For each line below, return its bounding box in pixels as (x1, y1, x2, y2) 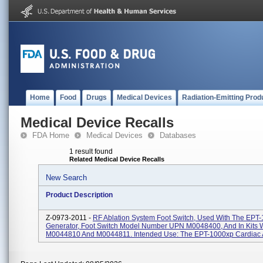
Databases (160, 131, 196, 140)
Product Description (46, 191, 113, 199)
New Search (46, 173, 87, 182)
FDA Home (32, 131, 69, 140)
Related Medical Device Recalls (69, 156, 164, 163)
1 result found (69, 147, 113, 156)
